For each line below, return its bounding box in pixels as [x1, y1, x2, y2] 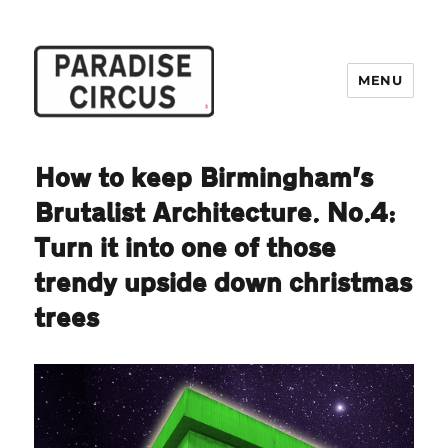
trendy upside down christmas [34, 269, 413, 297]
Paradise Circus [34, 135, 198, 158]
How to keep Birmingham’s [34, 164, 374, 192]
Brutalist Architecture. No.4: [34, 199, 396, 227]
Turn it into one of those [34, 234, 337, 262]
